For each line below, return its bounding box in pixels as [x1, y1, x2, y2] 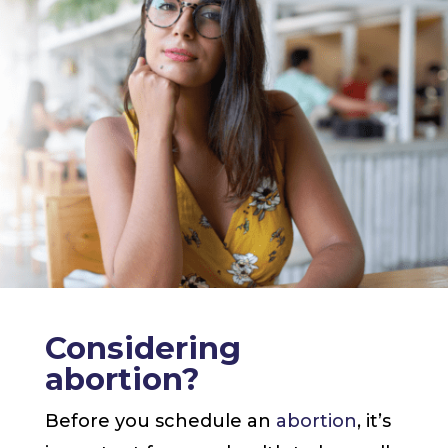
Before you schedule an [44, 410, 276, 433]
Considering [44, 329, 241, 368]
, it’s [356, 410, 391, 433]
